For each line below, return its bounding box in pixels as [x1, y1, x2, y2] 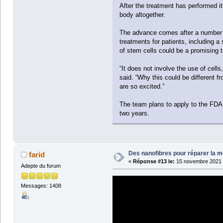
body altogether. [119, 11, 165, 19]
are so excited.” [119, 83, 164, 91]
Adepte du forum [20, 162, 61, 169]
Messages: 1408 [20, 182, 61, 189]
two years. [119, 110, 149, 117]
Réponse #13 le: [132, 158, 175, 164]
